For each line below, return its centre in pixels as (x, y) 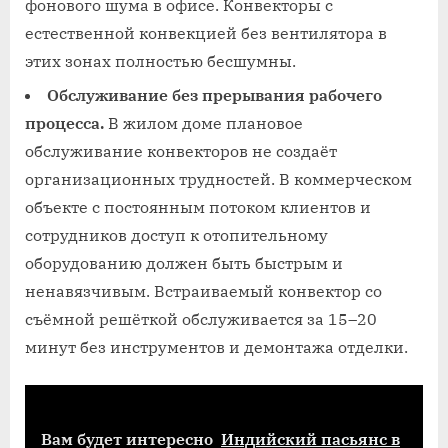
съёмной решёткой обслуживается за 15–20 (201, 319)
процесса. (64, 123)
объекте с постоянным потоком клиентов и (198, 207)
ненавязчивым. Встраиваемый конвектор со (203, 291)
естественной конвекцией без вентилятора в (206, 32)
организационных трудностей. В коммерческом (218, 179)
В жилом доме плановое (203, 123)
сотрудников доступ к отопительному (176, 235)
